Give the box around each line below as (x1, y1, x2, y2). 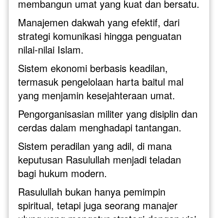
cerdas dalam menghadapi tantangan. (18, 120, 182, 134)
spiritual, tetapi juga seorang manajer (18, 198, 178, 212)
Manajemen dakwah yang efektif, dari (18, 15, 180, 29)
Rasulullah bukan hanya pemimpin (18, 184, 165, 199)
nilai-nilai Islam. (18, 42, 84, 56)
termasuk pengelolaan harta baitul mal (18, 74, 183, 89)
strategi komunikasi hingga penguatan (18, 28, 182, 43)
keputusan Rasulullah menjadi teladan (18, 152, 181, 166)
